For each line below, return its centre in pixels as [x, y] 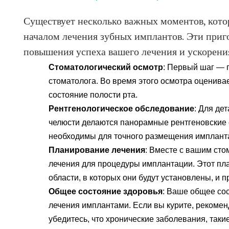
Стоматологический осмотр [106, 67]
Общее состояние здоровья [106, 191]
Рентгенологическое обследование [122, 109]
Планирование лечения [97, 150]
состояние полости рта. [93, 95]
